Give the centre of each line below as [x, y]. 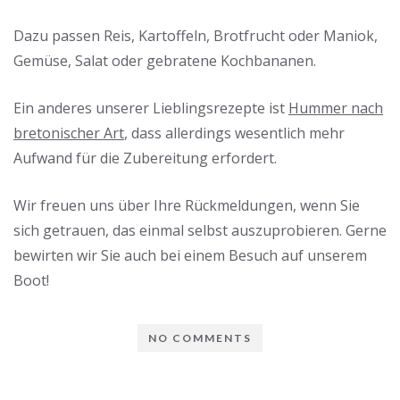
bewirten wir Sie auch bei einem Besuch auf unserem [190, 255]
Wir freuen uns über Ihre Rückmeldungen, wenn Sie [187, 205]
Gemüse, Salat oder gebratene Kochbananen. [165, 61]
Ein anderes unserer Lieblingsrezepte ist [151, 108]
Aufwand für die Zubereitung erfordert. [145, 158]
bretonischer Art [69, 133]
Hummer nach [336, 108]
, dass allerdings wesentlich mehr [234, 133]
